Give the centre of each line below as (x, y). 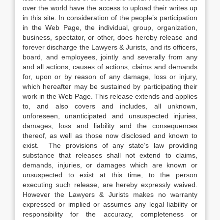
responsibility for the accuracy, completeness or (110, 214)
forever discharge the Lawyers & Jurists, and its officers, (110, 47)
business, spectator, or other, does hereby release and (110, 37)
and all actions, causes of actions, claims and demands (110, 67)
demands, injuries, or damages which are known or (110, 165)
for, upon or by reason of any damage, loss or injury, (110, 77)
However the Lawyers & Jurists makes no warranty (110, 194)
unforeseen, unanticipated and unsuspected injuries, (110, 116)
